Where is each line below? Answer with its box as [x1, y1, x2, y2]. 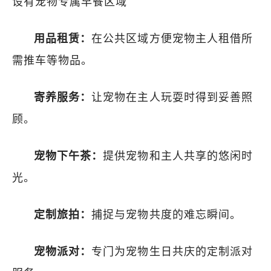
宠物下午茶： [34, 150, 103, 162]
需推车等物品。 [12, 54, 93, 67]
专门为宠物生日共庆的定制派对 [91, 246, 253, 258]
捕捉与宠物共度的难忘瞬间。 [91, 209, 241, 221]
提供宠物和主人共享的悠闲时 [103, 150, 253, 162]
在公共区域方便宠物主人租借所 [91, 33, 253, 45]
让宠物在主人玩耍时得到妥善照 [91, 91, 253, 103]
